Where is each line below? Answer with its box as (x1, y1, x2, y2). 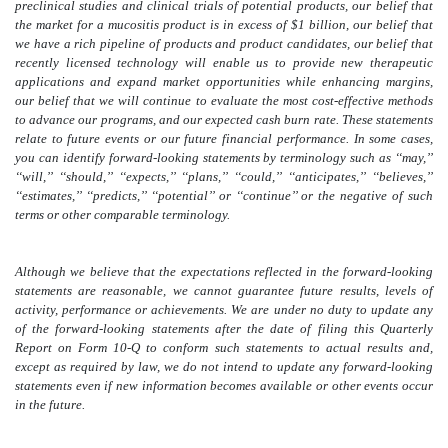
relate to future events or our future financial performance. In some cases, (15, 131, 433, 147)
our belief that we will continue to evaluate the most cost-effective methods (15, 93, 433, 109)
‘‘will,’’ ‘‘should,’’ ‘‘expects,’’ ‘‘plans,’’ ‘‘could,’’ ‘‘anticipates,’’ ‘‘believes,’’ (15, 169, 433, 185)
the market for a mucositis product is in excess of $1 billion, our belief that (15, 17, 433, 33)
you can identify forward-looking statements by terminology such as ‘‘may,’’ (15, 150, 433, 166)
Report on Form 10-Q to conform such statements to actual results (15, 340, 409, 356)
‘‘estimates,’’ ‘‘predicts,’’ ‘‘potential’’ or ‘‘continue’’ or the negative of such (15, 188, 433, 204)
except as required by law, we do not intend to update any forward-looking (15, 359, 433, 375)
